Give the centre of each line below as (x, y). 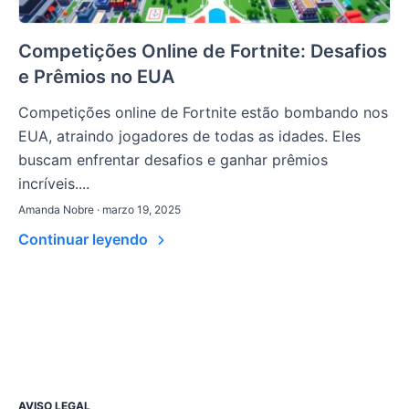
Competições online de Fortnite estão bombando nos (203, 113)
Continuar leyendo (85, 240)
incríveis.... (54, 184)
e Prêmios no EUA (96, 77)
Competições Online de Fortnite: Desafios (203, 52)
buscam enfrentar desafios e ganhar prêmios (173, 160)
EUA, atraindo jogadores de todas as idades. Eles (189, 136)
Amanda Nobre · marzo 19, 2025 (100, 210)
